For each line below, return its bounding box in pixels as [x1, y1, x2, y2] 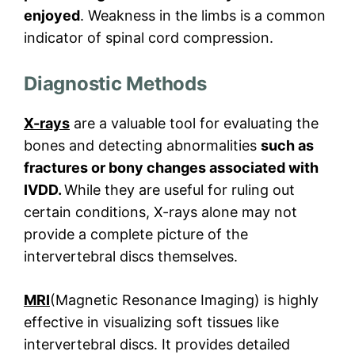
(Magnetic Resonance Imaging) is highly [50, 292, 319, 309]
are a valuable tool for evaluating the [70, 115, 319, 132]
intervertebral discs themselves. [24, 248, 238, 265]
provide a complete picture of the [24, 226, 248, 243]
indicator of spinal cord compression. [24, 29, 273, 47]
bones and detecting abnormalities [24, 137, 261, 155]
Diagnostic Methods [24, 72, 207, 96]
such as [261, 137, 314, 155]
